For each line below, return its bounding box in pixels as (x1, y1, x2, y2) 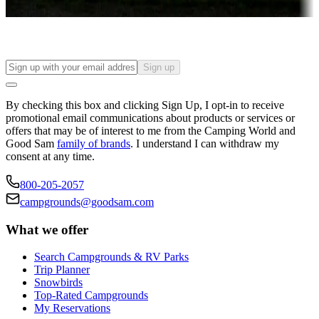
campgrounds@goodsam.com (20, 195, 154, 208)
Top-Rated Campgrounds (34, 289, 148, 302)
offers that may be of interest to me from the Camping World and (6, 124, 296, 137)
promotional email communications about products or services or (6, 111, 295, 124)
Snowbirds (34, 276, 83, 289)
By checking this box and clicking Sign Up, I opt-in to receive (6, 98, 284, 111)
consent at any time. (6, 150, 95, 162)
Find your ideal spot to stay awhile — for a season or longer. (6, 4, 276, 16)
